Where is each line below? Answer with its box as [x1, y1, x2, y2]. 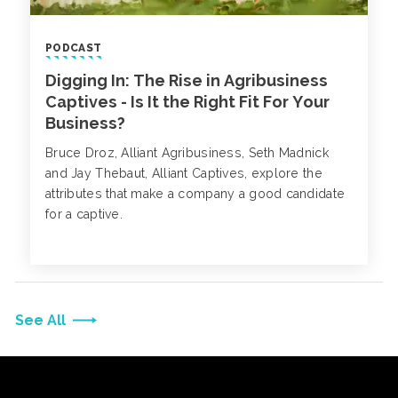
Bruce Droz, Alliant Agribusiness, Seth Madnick [45, 145, 329, 160]
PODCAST [45, 41, 102, 54]
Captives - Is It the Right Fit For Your [45, 92, 330, 111]
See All [15, 311, 66, 329]
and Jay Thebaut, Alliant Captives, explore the [45, 165, 322, 180]
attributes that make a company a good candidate [45, 186, 346, 201]
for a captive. [45, 206, 123, 221]
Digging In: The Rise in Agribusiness [45, 70, 328, 90]
